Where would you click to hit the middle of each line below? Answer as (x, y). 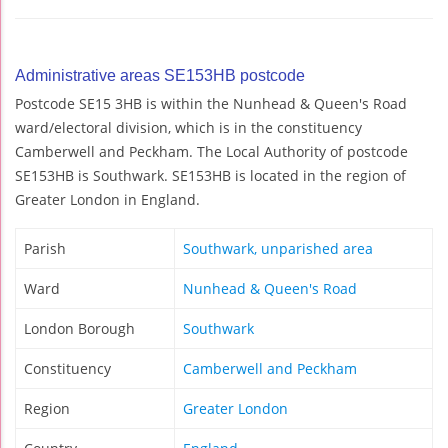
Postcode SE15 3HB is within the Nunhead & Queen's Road (211, 103)
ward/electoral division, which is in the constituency (188, 127)
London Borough (79, 328)
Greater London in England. (107, 199)
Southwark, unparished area (278, 248)
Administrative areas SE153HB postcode (160, 75)
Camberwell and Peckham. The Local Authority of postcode (211, 151)
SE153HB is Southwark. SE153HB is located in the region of (210, 175)
